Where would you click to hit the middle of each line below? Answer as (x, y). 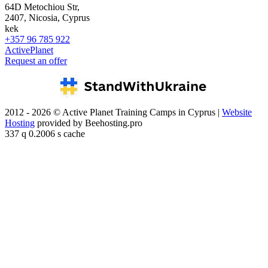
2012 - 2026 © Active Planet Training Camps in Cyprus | (113, 112)
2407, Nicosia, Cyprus (47, 18)
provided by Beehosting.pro (89, 123)
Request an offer (36, 61)
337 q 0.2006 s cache (45, 134)
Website (237, 112)
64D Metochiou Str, (42, 7)
